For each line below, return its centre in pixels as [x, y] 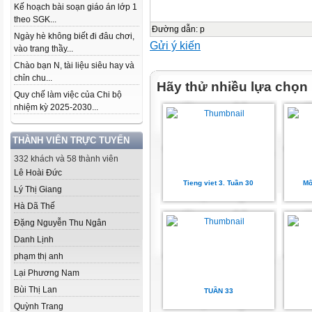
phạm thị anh [39, 256]
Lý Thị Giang [38, 189]
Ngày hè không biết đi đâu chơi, [74, 36]
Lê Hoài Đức [38, 173]
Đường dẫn [174, 29]
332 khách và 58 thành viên [66, 159]
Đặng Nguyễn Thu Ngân [60, 223]
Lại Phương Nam [47, 273]
